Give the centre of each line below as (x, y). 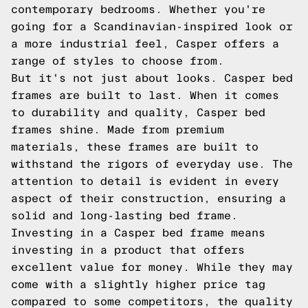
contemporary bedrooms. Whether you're (138, 9)
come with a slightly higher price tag (138, 284)
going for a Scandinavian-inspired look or (152, 26)
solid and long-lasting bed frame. (124, 216)
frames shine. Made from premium (118, 130)
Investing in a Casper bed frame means (138, 233)
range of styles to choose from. (118, 61)
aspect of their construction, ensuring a (148, 198)
